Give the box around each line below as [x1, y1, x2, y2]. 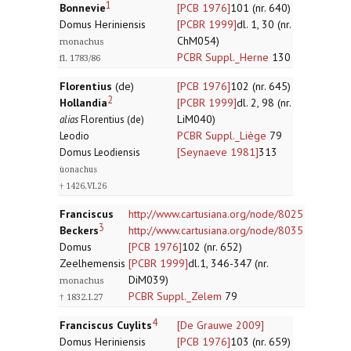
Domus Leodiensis [60, 146, 140, 159]
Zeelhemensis [60, 256, 125, 270]
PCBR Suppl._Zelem [128, 289, 222, 303]
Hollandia [60, 96, 107, 110]
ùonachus [60, 165, 97, 174]
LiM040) [177, 112, 215, 126]
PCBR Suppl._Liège [177, 128, 266, 143]
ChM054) [177, 34, 219, 48]
